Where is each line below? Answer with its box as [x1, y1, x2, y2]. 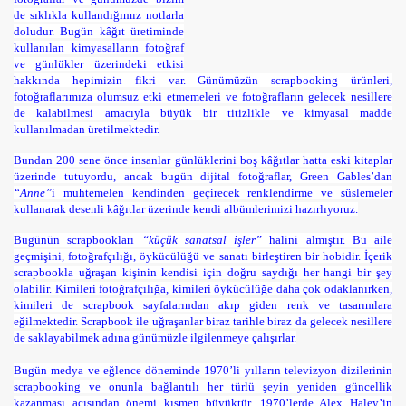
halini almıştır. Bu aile [262, 233, 392, 246]
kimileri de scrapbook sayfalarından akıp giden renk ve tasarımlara [14, 298, 392, 312]
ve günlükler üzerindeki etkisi [14, 57, 184, 71]
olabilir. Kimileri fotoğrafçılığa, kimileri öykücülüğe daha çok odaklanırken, [14, 282, 392, 295]
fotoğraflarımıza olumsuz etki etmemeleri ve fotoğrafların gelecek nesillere [14, 90, 392, 103]
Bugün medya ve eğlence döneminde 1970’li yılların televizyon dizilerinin [14, 363, 392, 377]
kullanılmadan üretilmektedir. [14, 122, 159, 136]
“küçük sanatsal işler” [141, 233, 262, 246]
